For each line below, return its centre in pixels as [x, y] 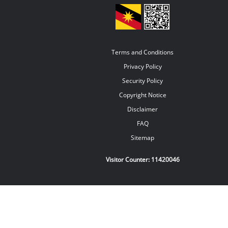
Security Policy [142, 81]
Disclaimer [142, 109]
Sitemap [142, 138]
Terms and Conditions [142, 52]
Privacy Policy [142, 67]
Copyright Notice [142, 95]
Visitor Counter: [128, 160]
